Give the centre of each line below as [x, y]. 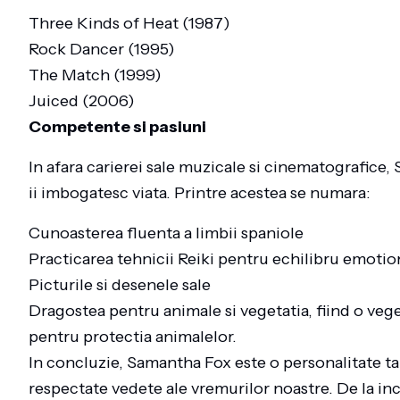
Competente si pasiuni [117, 127]
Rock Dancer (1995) [102, 49]
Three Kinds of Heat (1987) [129, 23]
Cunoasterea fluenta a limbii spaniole [166, 233]
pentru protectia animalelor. [133, 337]
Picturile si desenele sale [120, 285]
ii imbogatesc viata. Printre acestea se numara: [200, 193]
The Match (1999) [95, 75]
